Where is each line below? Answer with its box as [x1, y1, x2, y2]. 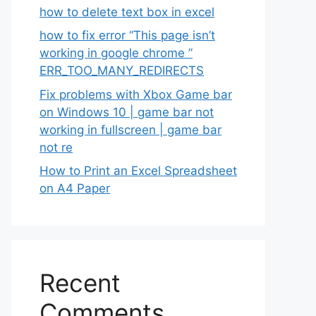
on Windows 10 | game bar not [39, 104, 214, 119]
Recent [39, 268, 121, 298]
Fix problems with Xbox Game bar [39, 87, 232, 102]
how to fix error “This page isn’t [39, 28, 215, 42]
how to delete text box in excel [39, 4, 214, 19]
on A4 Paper [39, 181, 110, 195]
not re [39, 140, 73, 154]
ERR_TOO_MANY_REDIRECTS [39, 63, 204, 78]
